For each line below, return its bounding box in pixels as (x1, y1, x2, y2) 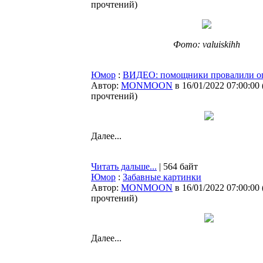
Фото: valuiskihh (173, 39, 240, 49)
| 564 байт (157, 161, 198, 171)
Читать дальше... (91, 161, 157, 171)
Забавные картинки (123, 172, 201, 182)
